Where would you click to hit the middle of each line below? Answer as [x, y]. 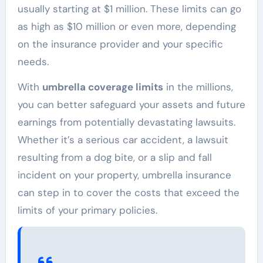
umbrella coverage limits [102, 87]
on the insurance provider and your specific [120, 44]
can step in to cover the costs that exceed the [128, 192]
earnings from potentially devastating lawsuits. [126, 122]
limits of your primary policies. [87, 210]
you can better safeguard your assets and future [131, 104]
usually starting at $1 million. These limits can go [129, 9]
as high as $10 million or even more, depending [127, 26]
